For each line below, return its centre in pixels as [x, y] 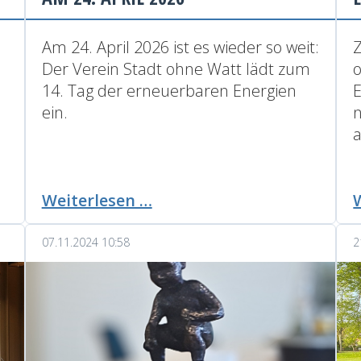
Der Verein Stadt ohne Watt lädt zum [176, 68]
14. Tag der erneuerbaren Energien [169, 90]
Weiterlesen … [97, 200]
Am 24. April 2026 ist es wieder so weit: [180, 47]
